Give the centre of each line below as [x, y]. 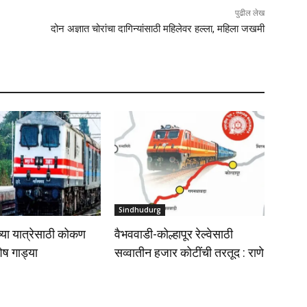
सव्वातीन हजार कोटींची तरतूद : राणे [189, 253]
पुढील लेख [249, 13]
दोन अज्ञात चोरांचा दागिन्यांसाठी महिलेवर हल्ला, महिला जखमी [157, 29]
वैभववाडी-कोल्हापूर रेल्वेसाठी [174, 234]
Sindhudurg [140, 210]
